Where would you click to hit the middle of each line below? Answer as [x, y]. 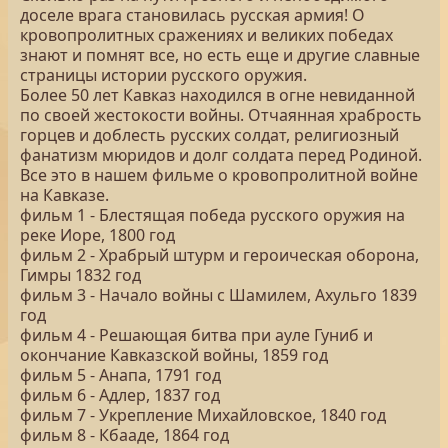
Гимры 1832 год [80, 275]
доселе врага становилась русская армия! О [192, 15]
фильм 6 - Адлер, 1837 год [120, 395]
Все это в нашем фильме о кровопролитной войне [219, 175]
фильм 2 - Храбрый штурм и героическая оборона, [219, 255]
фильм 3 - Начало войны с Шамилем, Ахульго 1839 [218, 295]
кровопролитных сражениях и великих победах [206, 35]
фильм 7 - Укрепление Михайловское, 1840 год [203, 415]
